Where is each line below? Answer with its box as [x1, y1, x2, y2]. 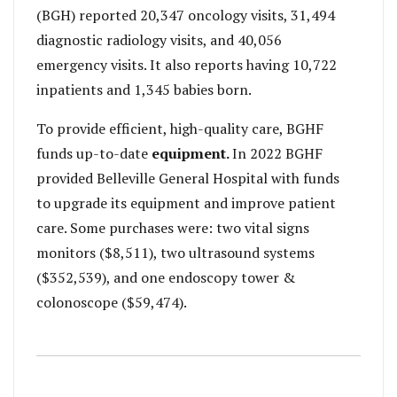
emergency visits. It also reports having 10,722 [36, 54, 337, 74]
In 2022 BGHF [232, 143, 323, 163]
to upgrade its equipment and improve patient [36, 192, 336, 213]
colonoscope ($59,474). [36, 292, 187, 312]
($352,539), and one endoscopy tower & [36, 267, 295, 287]
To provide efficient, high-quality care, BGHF [36, 118, 323, 138]
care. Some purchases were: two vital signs [36, 217, 309, 237]
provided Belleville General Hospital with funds [36, 167, 339, 188]
